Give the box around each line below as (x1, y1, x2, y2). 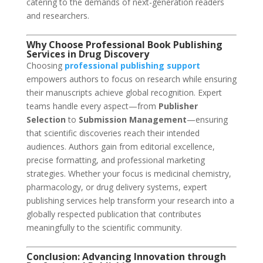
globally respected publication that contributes (26, 208, 201, 220)
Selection (26, 114, 66, 126)
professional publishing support (64, 60, 200, 72)
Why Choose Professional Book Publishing (26, 38, 222, 52)
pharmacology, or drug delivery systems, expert (26, 181, 207, 193)
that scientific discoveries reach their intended (26, 127, 200, 139)
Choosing (26, 60, 65, 72)
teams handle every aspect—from (26, 100, 159, 112)
